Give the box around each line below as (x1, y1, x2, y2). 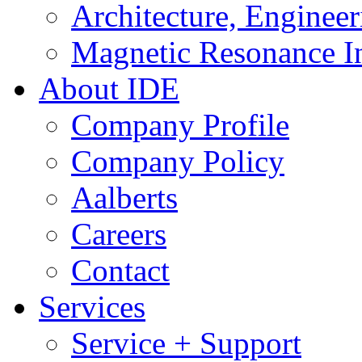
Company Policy (71, 144, 284, 179)
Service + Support (71, 326, 301, 360)
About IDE (39, 71, 179, 106)
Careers (71, 217, 166, 251)
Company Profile (71, 107, 289, 142)
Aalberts (71, 180, 178, 215)
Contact (71, 253, 170, 288)
